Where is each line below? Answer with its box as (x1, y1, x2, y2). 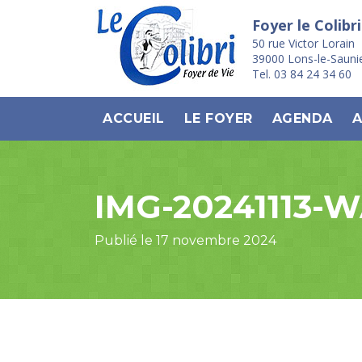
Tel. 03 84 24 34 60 (252, 66, 351, 82)
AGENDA (271, 111, 333, 126)
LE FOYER (183, 111, 253, 126)
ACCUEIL (103, 111, 165, 126)
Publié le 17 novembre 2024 (95, 233, 276, 248)
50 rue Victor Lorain (252, 36, 355, 51)
